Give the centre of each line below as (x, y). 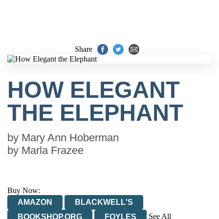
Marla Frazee (53, 150)
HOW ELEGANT (94, 90)
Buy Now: (24, 190)
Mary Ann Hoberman (70, 138)
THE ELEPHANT (95, 113)
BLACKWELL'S (104, 202)
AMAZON (35, 202)
